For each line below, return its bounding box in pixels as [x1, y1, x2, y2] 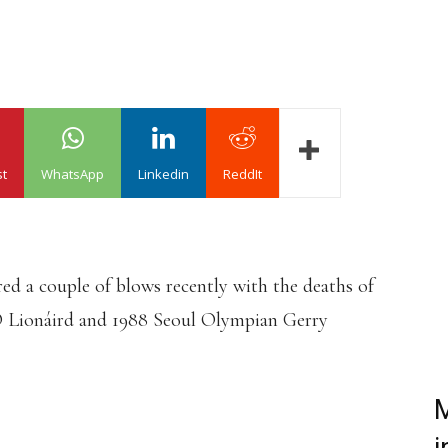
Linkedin [138, 165, 189, 183]
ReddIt [223, 165, 262, 183]
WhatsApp [41, 165, 104, 183]
